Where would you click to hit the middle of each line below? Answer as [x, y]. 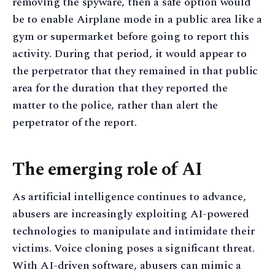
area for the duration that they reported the [120, 88]
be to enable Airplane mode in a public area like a [137, 19]
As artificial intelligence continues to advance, [129, 197]
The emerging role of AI [107, 169]
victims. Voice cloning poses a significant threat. [134, 249]
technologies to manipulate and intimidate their [134, 231]
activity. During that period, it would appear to [130, 53]
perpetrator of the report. [75, 122]
